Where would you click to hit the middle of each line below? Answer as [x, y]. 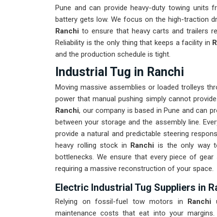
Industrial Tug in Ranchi [120, 72]
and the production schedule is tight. [113, 54]
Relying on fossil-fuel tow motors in [119, 202]
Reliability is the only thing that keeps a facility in [134, 43]
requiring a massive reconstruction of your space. [134, 169]
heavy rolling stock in [93, 146]
